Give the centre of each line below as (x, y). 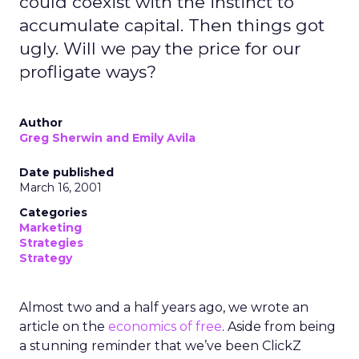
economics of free (165, 327)
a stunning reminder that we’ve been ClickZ (160, 346)
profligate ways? (88, 72)
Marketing (50, 228)
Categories (53, 212)
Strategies (51, 243)
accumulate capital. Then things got (172, 25)
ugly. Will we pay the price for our (160, 48)
